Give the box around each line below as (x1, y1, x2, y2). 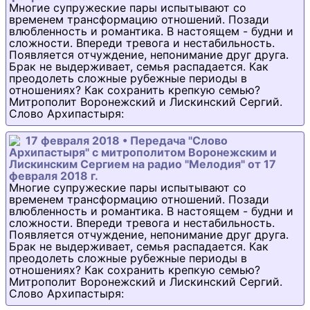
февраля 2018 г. (9, 169, 98, 183)
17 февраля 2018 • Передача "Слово (26, 134, 228, 148)
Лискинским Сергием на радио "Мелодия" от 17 (9, 157, 276, 172)
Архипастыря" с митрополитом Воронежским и (9, 145, 277, 160)
